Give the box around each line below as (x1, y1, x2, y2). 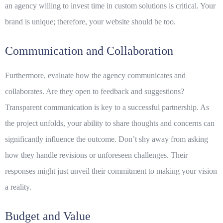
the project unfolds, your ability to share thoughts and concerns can (5, 119, 215, 128)
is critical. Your (167, 1, 216, 10)
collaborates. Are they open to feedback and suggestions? (5, 87, 184, 96)
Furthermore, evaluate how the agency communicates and (5, 71, 186, 80)
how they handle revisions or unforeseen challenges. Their (5, 151, 188, 160)
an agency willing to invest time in (5, 1, 114, 10)
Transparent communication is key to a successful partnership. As (5, 103, 209, 112)
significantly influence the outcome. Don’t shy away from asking (5, 135, 208, 144)
